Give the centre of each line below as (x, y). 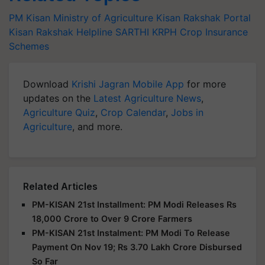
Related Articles (60, 186)
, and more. (97, 127)
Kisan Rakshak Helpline (61, 32)
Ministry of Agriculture (103, 18)
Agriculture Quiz (59, 112)
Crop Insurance (214, 32)
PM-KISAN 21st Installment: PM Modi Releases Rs (134, 204)
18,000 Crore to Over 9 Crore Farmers (112, 219)
